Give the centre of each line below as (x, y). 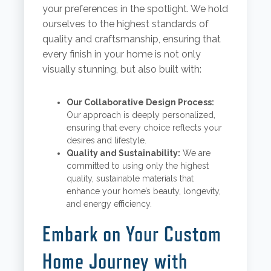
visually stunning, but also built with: (122, 70)
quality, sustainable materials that (130, 179)
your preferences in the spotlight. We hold (135, 9)
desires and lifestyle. (106, 141)
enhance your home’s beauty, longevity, (143, 191)
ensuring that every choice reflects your (144, 128)
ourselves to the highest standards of (125, 24)
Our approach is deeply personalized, (141, 115)
